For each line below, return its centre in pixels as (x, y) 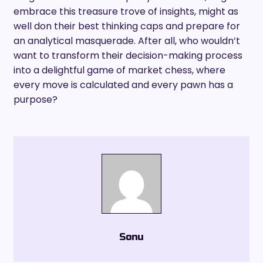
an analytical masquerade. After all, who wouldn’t (127, 41)
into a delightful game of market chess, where (119, 70)
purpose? (36, 99)
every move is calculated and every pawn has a (123, 85)
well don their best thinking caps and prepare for (127, 26)
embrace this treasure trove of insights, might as (126, 11)
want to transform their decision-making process (128, 55)
